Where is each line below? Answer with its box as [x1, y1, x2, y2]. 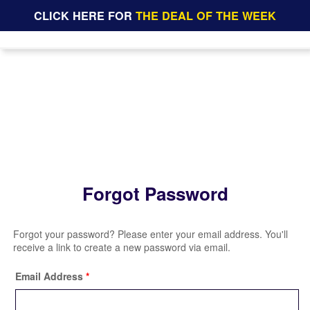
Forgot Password [82, 181, 228, 206]
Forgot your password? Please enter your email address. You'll [13, 227, 289, 241]
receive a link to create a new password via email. [13, 240, 231, 254]
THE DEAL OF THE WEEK [136, 8, 276, 24]
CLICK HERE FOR [34, 8, 136, 24]
